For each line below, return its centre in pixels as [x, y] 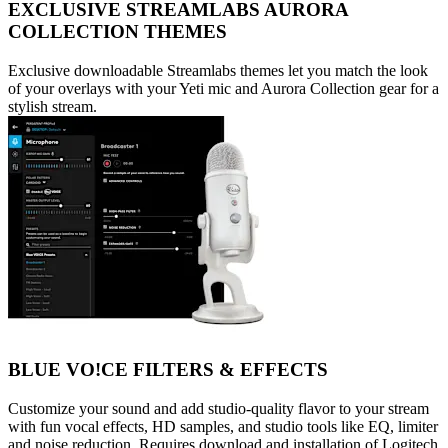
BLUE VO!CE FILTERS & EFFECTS [168, 369]
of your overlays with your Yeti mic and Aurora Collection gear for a [223, 89]
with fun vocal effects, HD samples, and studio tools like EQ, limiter [223, 426]
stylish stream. [52, 107]
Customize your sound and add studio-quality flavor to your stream [218, 408]
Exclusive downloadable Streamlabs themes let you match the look [218, 71]
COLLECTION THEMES [117, 32]
